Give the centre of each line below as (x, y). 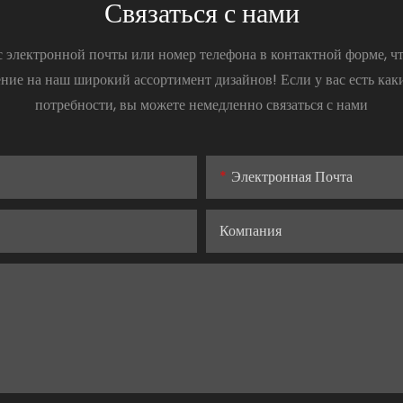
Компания (251, 231)
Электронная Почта (292, 177)
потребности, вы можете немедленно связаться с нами (201, 105)
